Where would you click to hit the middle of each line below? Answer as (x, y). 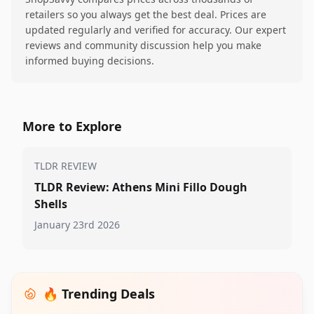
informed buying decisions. (90, 61)
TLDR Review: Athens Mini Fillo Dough (141, 187)
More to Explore (72, 127)
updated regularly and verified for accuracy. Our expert (156, 30)
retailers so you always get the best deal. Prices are (146, 15)
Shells (51, 204)
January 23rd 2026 (77, 225)
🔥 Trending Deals (99, 294)
